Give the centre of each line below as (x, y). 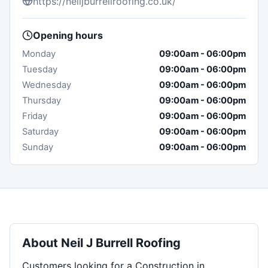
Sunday (38, 147)
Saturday (40, 131)
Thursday (42, 100)
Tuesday (40, 69)
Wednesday (47, 85)
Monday (39, 54)
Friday (35, 116)
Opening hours (68, 35)
